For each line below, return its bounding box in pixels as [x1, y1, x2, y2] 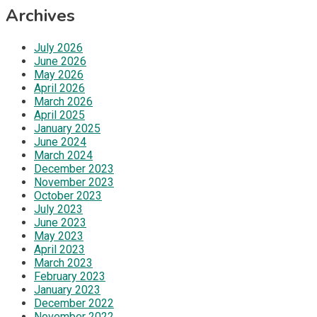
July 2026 [34, 40, 83, 54]
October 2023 [34, 188, 102, 202]
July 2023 [34, 202, 83, 216]
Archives [6, 4, 75, 27]
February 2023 [34, 269, 105, 283]
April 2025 [34, 108, 85, 122]
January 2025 [34, 121, 100, 135]
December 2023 [34, 161, 114, 175]
